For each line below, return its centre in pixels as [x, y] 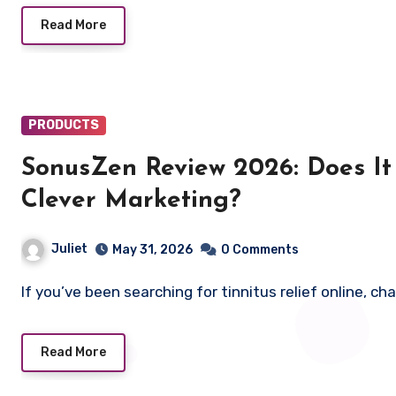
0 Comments [260, 249]
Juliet [69, 248]
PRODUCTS [64, 125]
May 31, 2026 [152, 249]
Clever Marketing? [131, 200]
